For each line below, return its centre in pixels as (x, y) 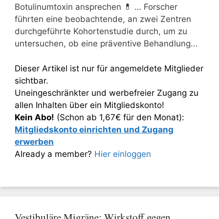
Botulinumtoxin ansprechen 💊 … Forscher (96, 7)
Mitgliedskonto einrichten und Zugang (94, 129)
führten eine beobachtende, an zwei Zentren (103, 19)
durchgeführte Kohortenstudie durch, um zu (101, 31)
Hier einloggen (123, 154)
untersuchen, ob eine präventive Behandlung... (106, 44)
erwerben (34, 142)
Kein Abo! (34, 117)
